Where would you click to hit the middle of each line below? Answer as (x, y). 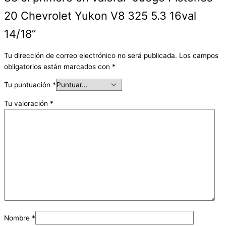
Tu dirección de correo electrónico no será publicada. (91, 55)
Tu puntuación (28, 85)
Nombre (18, 218)
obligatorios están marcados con (58, 66)
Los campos (199, 55)
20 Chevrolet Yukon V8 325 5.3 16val (100, 15)
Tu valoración (27, 103)
